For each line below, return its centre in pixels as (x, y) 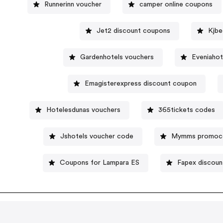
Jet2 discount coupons (133, 31)
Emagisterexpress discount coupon (141, 83)
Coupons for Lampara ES (100, 163)
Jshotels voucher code (97, 136)
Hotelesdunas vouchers (84, 110)
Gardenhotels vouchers (117, 57)
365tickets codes (187, 110)
